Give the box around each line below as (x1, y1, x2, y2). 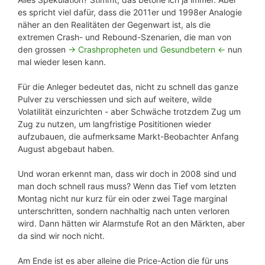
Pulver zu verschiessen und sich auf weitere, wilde (18, 93, 212, 104)
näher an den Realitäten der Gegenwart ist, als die (18, 19, 211, 30)
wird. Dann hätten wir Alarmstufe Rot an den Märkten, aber (18, 218, 245, 228)
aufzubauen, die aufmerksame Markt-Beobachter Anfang (18, 131, 239, 141)
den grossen (18, 44, 68, 54)
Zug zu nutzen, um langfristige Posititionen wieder (18, 118, 211, 129)
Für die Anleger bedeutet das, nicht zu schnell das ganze (18, 81, 238, 92)
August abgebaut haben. (18, 143, 114, 154)
